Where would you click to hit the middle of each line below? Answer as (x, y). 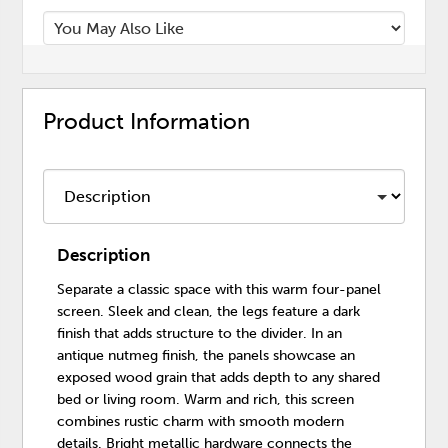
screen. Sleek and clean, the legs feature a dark (209, 311)
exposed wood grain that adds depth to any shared (219, 377)
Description (104, 254)
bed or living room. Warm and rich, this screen (206, 399)
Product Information (147, 122)
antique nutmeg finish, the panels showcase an (206, 355)
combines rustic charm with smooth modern (201, 421)
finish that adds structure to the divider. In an (200, 333)
